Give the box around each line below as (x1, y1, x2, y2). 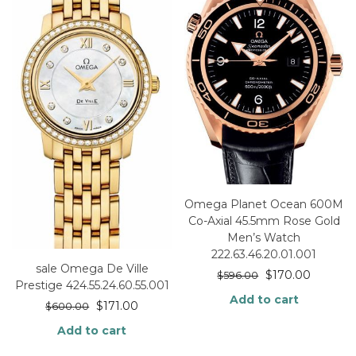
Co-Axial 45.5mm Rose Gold (188, 214, 340, 229)
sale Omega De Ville (35, 261, 149, 276)
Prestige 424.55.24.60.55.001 (14, 277, 169, 292)
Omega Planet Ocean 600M (184, 197, 344, 212)
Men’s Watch (227, 230, 301, 246)
